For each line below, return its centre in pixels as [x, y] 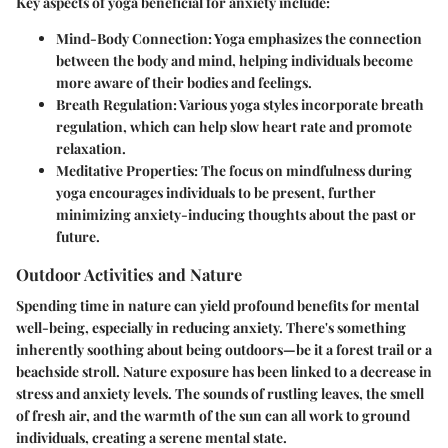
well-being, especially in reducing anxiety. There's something [211, 328]
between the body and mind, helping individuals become [234, 60]
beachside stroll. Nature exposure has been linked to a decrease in [224, 372]
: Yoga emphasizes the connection [315, 38]
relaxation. [91, 148]
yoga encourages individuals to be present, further [216, 192]
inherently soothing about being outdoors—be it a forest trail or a [224, 350]
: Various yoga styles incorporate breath [298, 104]
